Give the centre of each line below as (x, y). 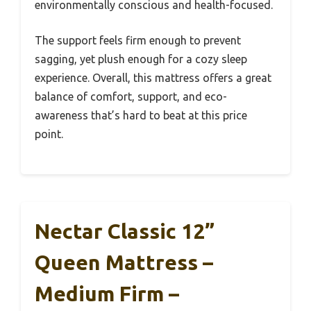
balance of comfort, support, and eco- (131, 96)
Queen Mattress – (124, 262)
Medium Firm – (107, 293)
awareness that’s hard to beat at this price (141, 115)
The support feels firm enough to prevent (138, 40)
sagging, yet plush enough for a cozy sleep (141, 59)
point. (49, 134)
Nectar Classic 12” (125, 231)
